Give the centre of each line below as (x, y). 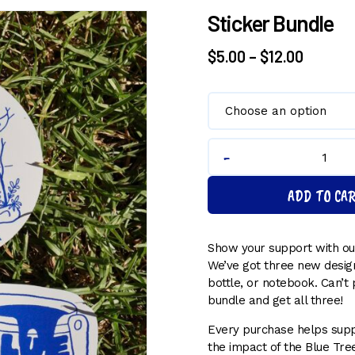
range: (326, 79)
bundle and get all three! (275, 300)
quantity (248, 199)
